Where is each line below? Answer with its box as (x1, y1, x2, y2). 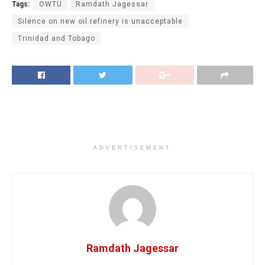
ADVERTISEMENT (93, 145, 172, 151)
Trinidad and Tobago (18, 34, 95, 43)
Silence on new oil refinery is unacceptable (18, 17, 183, 26)
